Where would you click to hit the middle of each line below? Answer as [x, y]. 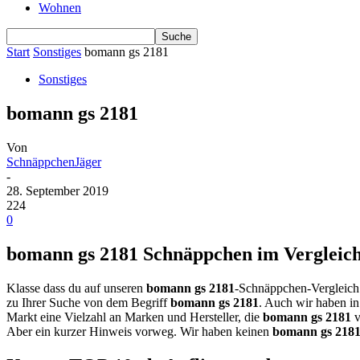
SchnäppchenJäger [54, 162]
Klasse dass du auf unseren [76, 288]
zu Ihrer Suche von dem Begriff [88, 302]
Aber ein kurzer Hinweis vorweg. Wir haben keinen [139, 331]
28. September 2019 [57, 190]
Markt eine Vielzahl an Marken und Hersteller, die [135, 317]
